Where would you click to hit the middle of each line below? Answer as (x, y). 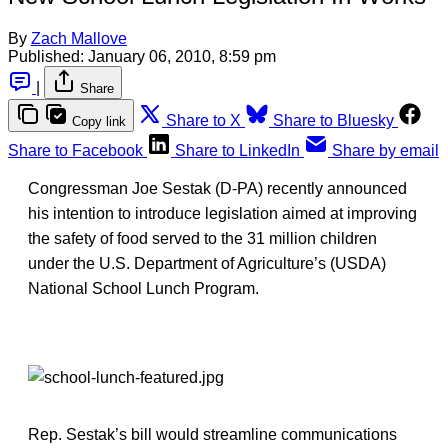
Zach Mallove (79, 38)
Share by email (385, 150)
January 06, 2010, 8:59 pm (182, 56)
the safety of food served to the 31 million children (202, 238)
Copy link (99, 121)
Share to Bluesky (333, 120)
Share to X (203, 120)
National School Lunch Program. (143, 288)
